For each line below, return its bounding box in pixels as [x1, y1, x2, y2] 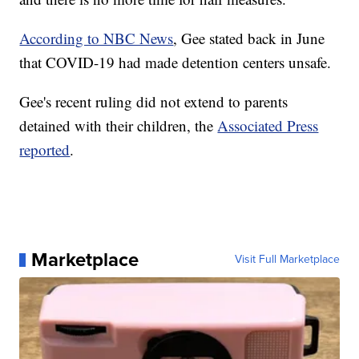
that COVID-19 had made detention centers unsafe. [19, 52, 332, 73]
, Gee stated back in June [173, 28, 325, 49]
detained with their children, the [19, 115, 218, 136]
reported [19, 139, 71, 160]
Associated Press [217, 115, 319, 136]
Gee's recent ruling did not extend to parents [19, 91, 288, 112]
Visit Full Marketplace [234, 251, 340, 268]
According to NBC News [19, 28, 174, 49]
